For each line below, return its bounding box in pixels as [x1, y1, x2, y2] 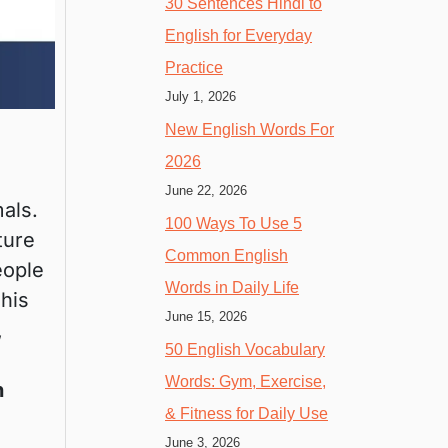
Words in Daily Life [165, 278, 299, 296]
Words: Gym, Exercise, [165, 372, 326, 390]
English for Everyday [165, 26, 312, 44]
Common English [165, 246, 288, 264]
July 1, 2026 [165, 88, 236, 104]
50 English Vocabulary [165, 340, 325, 358]
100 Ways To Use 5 [165, 214, 302, 232]
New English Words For [165, 120, 334, 138]
